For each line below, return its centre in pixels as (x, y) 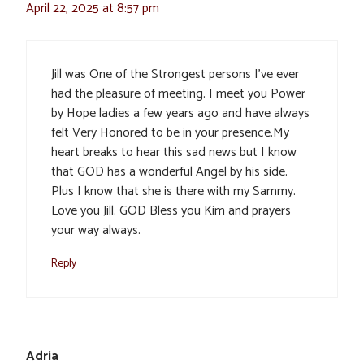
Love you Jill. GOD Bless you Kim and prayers (171, 211)
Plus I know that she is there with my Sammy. (173, 192)
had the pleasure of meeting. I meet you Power (178, 94)
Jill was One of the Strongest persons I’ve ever (175, 75)
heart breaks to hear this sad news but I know (174, 153)
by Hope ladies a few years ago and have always (180, 114)
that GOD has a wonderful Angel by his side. (169, 172)
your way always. (96, 231)
